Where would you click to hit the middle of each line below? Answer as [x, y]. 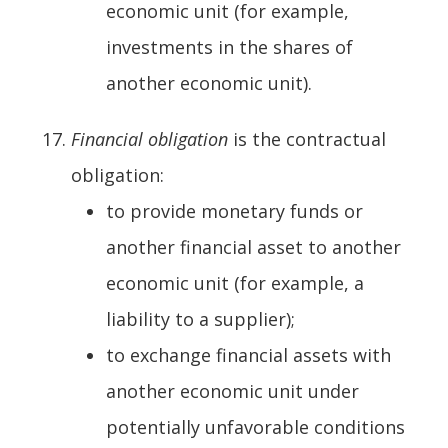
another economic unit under [232, 390]
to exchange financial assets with [248, 354]
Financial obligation [152, 138]
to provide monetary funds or [234, 210]
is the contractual [309, 138]
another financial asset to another [253, 246]
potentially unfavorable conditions [255, 426]
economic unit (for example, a [235, 282]
